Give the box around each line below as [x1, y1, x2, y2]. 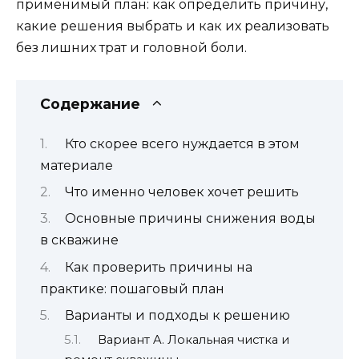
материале [40, 157, 113, 173]
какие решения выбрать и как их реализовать [16, 18, 329, 34]
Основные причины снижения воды [64, 211, 316, 227]
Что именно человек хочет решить [64, 184, 299, 200]
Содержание [40, 95, 140, 113]
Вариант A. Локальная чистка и [97, 332, 289, 347]
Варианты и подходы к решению [64, 308, 290, 324]
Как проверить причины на [64, 259, 252, 275]
